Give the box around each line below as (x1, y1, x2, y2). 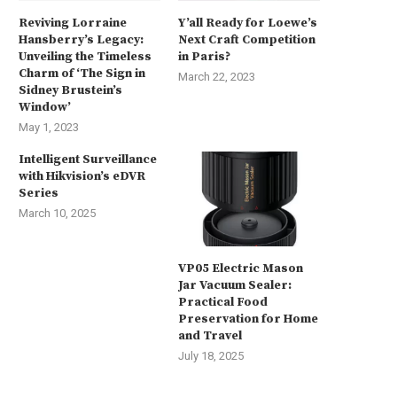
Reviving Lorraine (19, 15, 127, 32)
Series (19, 185, 58, 202)
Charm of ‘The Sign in (19, 66, 145, 82)
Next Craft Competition (178, 32, 316, 49)
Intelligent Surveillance (19, 152, 157, 168)
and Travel (178, 327, 243, 344)
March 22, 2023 (178, 70, 256, 84)
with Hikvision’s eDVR (19, 168, 145, 185)
